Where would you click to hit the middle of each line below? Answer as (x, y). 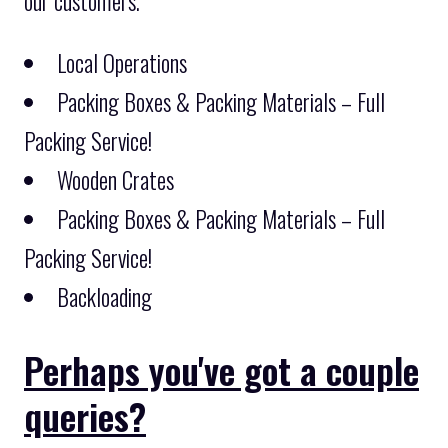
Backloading (104, 296)
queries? (85, 415)
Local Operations (122, 62)
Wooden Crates (115, 179)
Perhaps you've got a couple (221, 369)
